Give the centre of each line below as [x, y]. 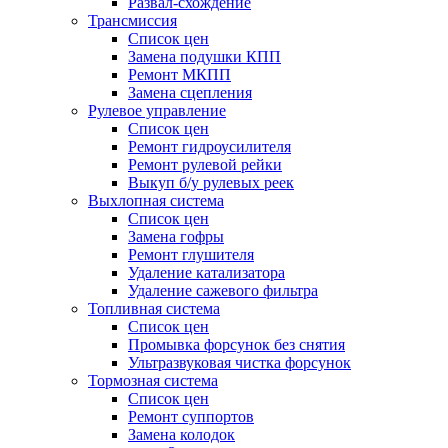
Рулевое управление [157, 110]
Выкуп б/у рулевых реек [211, 182]
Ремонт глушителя [191, 254]
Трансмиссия [132, 20]
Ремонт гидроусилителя [209, 146]
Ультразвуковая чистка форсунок [239, 362]
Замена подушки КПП [204, 56]
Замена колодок [181, 434]
